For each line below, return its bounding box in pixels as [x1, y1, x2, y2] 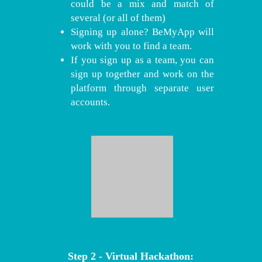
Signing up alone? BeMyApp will [71, 26, 214, 37]
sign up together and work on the [71, 68, 214, 80]
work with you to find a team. [71, 40, 192, 51]
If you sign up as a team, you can [71, 54, 214, 65]
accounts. [71, 96, 110, 108]
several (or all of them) [71, 12, 166, 23]
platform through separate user [71, 82, 214, 94]
